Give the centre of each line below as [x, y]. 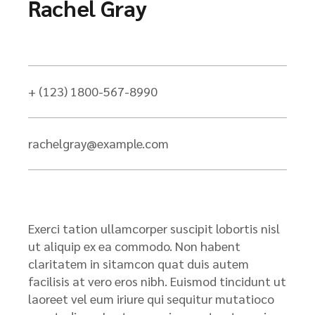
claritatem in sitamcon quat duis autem [139, 263]
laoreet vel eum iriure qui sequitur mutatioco [151, 298]
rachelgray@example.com [98, 143]
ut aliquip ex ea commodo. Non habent [134, 246]
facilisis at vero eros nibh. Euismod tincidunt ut [157, 281]
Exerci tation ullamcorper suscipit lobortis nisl [154, 228]
